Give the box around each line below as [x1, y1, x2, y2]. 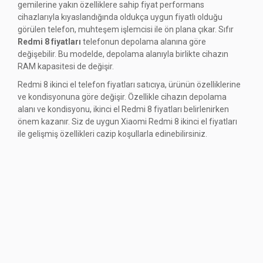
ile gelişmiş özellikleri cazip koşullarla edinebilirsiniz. [18, 129, 207, 139]
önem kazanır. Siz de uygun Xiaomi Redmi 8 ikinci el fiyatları [18, 117, 237, 127]
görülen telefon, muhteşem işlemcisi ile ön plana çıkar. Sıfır [18, 24, 234, 34]
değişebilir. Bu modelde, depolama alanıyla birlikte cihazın [18, 49, 228, 59]
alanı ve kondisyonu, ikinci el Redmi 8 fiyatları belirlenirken [18, 104, 229, 114]
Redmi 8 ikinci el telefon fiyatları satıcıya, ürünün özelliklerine [18, 80, 241, 90]
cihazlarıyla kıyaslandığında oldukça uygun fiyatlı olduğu [18, 12, 222, 22]
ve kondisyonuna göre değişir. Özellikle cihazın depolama [18, 92, 227, 102]
